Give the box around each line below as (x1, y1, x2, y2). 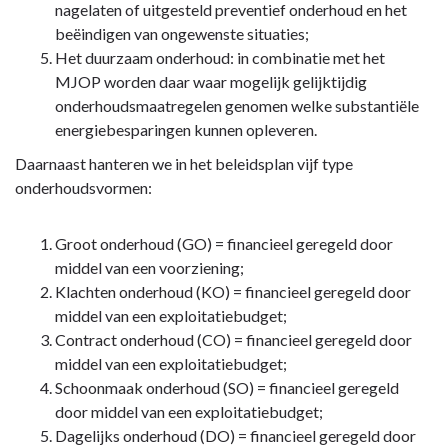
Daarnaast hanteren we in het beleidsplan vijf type (15, 154, 353, 174)
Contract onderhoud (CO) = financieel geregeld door (55, 330, 412, 350)
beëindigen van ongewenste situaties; (55, 24, 309, 44)
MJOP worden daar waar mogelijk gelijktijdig (55, 72, 367, 92)
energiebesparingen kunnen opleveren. (55, 120, 317, 140)
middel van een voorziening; (55, 258, 244, 278)
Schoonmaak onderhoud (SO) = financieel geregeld (55, 378, 399, 398)
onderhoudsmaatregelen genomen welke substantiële (55, 96, 419, 116)
